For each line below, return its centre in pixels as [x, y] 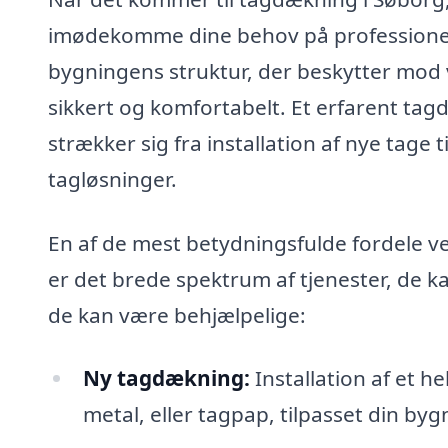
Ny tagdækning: [166, 378]
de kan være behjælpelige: [177, 314]
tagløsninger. [112, 178]
